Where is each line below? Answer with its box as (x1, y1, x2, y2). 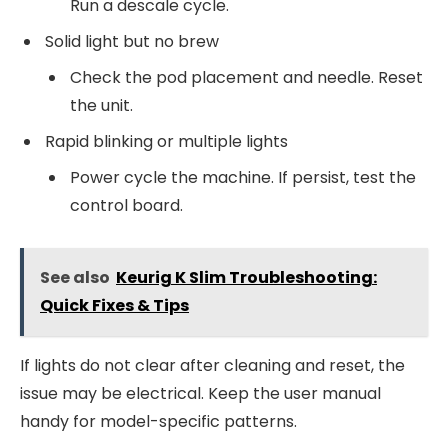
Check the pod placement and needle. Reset (70, 65, 423, 89)
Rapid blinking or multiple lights (45, 129, 288, 153)
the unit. (70, 93, 133, 117)
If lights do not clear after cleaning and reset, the (20, 354, 405, 378)
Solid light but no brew (45, 29, 219, 53)
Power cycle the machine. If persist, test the (70, 165, 416, 189)
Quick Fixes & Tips (40, 294, 189, 318)
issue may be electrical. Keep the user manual (20, 382, 381, 406)
